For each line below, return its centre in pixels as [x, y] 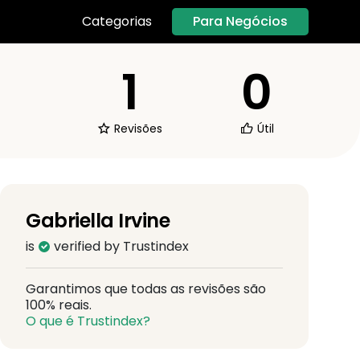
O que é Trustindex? [88, 321]
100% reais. [59, 305]
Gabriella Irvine [98, 220]
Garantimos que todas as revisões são [146, 288]
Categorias [117, 22]
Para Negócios [240, 21]
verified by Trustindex [120, 246]
